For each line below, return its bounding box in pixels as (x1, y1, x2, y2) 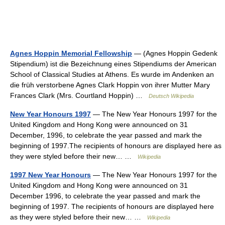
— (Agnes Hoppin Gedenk (132, 49, 217, 57)
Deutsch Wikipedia (149, 93, 194, 99)
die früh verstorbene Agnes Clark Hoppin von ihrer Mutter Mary (10, 81, 210, 89)
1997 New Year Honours (10, 171, 91, 179)
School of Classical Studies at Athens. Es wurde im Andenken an (10, 70, 214, 78)
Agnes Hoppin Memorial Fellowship (10, 49, 132, 57)
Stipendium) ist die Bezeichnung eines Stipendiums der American (10, 60, 216, 68)
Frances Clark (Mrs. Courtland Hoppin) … (10, 91, 149, 99)
